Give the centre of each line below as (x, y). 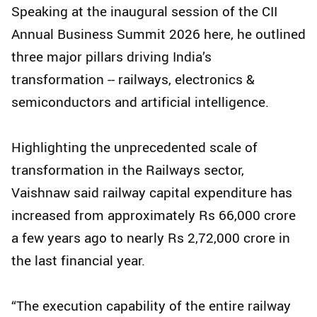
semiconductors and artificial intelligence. (140, 102)
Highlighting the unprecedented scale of (134, 148)
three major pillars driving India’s (111, 57)
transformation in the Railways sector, (128, 170)
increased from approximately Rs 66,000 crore (154, 215)
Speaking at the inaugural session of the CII (144, 12)
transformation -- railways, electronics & (133, 80)
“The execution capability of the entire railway (151, 306)
